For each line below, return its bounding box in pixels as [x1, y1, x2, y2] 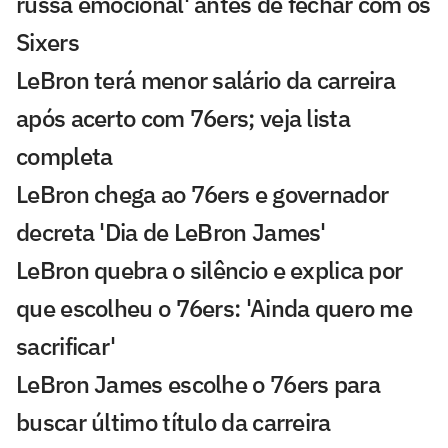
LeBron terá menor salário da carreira [16, 63, 396, 96]
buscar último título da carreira [16, 405, 331, 438]
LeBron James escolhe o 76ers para [16, 367, 380, 400]
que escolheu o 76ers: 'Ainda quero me [16, 291, 413, 324]
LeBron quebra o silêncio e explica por [16, 253, 403, 286]
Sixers [16, 25, 79, 58]
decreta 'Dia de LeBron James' [16, 215, 326, 248]
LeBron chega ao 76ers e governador [16, 177, 389, 210]
